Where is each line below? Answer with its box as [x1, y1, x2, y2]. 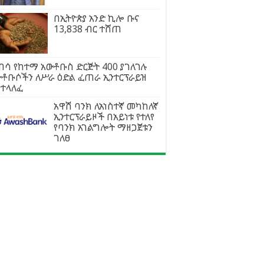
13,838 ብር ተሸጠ [54, 22, 121, 36]
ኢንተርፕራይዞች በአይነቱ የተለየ [54, 110, 154, 123]
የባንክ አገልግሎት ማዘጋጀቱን [54, 120, 153, 134]
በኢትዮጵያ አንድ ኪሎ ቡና [54, 12, 139, 25]
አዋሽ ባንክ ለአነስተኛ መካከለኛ [54, 99, 159, 113]
